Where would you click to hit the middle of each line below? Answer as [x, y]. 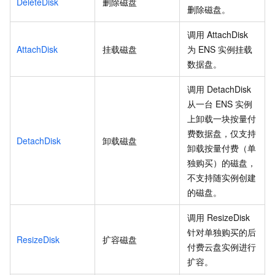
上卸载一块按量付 [222, 118]
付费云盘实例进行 [222, 246]
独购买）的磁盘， [222, 162]
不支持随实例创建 [222, 177]
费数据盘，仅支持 [222, 133]
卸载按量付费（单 [222, 148]
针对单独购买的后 [222, 232]
